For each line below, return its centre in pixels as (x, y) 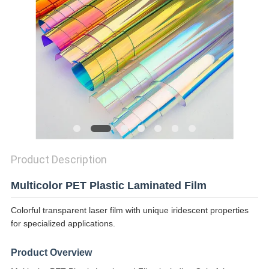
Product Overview (51, 253)
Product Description (59, 160)
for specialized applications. (63, 224)
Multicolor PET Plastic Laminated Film (108, 186)
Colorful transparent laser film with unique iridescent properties (129, 210)
